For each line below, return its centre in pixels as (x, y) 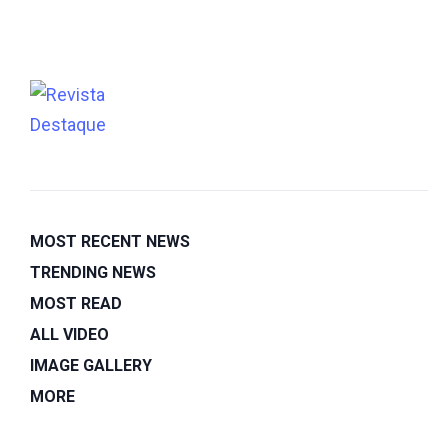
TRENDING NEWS (93, 272)
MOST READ (76, 303)
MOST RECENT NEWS (110, 241)
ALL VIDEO (69, 334)
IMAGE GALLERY (91, 365)
